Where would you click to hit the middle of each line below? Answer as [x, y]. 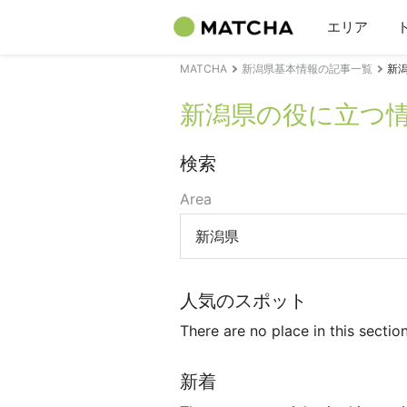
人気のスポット [243, 301]
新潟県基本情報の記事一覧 [307, 69]
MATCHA [203, 69]
